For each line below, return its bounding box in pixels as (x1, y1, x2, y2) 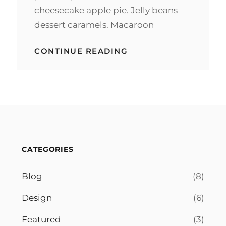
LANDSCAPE (127, 55, 183, 65)
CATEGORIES (22, 144, 74, 154)
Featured (22, 214, 62, 224)
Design (22, 192, 52, 203)
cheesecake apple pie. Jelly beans (34, 5, 178, 15)
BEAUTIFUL (127, 45, 179, 55)
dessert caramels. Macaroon (34, 19, 154, 30)
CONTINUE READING (34, 46, 128, 56)
